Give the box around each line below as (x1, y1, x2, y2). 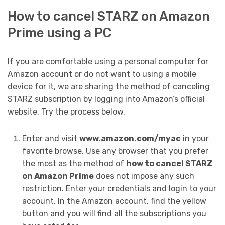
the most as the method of (22, 158, 126, 168)
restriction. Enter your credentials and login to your (22, 183, 216, 193)
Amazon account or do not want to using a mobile (8, 69, 196, 79)
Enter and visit (22, 133, 79, 143)
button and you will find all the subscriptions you (22, 208, 206, 218)
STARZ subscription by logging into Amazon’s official (8, 94, 205, 104)
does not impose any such (93, 171, 194, 181)
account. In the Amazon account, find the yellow (22, 196, 206, 206)
